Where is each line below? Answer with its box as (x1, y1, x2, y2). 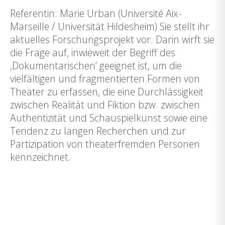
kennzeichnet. (10, 150, 71, 164)
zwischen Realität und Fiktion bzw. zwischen (10, 98, 200, 111)
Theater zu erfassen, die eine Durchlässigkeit (10, 85, 203, 98)
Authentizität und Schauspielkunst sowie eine (10, 111, 210, 125)
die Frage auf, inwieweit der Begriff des (10, 46, 175, 59)
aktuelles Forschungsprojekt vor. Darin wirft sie (10, 33, 214, 46)
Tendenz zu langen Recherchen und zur (10, 124, 186, 138)
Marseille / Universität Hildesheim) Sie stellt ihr (10, 20, 209, 33)
